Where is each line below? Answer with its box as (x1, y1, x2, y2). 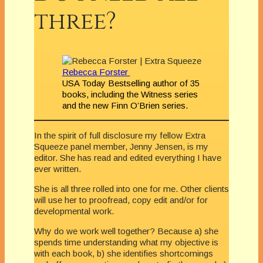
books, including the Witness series (62, 89, 198, 99)
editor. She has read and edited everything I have (34, 152, 221, 163)
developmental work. (34, 205, 114, 216)
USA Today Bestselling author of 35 (62, 77, 200, 88)
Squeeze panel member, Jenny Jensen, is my (34, 141, 208, 151)
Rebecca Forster (62, 66, 130, 77)
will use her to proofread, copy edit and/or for (34, 194, 208, 205)
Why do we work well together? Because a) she (34, 225, 218, 236)
